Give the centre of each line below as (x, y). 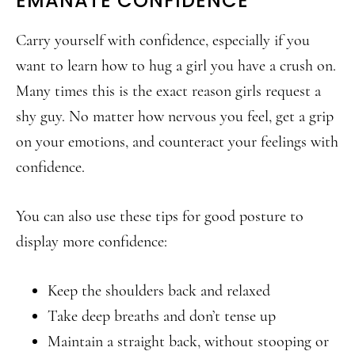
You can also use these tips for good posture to (160, 216)
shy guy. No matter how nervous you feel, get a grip (175, 116)
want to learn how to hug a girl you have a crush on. (176, 66)
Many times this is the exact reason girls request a (168, 91)
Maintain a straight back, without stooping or (188, 342)
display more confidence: (92, 242)
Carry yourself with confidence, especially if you (163, 40)
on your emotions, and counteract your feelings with (177, 142)
